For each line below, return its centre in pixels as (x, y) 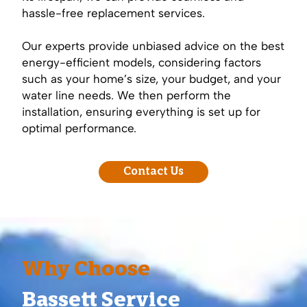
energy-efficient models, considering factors (142, 62)
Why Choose (86, 270)
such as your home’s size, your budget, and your (151, 78)
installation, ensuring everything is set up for (141, 111)
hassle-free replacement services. (113, 13)
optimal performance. (79, 128)
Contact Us (153, 172)
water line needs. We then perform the (126, 95)
